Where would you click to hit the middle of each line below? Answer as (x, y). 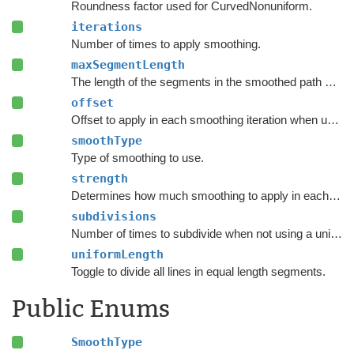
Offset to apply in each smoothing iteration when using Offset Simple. (333, 120)
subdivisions (113, 217)
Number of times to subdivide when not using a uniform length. (336, 234)
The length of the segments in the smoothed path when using (330, 82)
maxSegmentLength (128, 65)
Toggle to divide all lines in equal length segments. (198, 272)
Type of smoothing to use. (137, 158)
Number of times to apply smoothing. (166, 44)
